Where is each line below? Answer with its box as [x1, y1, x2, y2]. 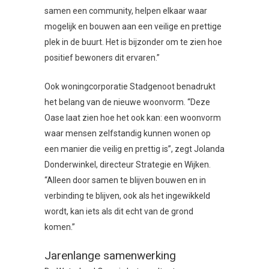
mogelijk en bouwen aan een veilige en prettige [44, 22, 222, 32]
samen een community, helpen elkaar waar [44, 6, 207, 16]
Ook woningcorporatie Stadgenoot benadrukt [44, 82, 216, 92]
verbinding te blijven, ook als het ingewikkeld [44, 191, 210, 201]
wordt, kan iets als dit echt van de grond [44, 207, 193, 217]
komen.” [44, 222, 75, 232]
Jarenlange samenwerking [44, 249, 176, 263]
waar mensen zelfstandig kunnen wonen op [44, 128, 211, 139]
